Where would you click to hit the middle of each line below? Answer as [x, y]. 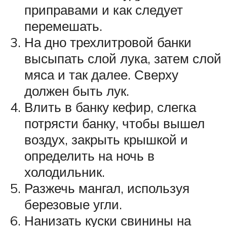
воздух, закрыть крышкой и [106, 139]
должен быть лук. [77, 90]
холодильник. [65, 172]
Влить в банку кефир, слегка [110, 107]
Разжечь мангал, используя [107, 188]
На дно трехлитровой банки [108, 42]
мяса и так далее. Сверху [101, 74]
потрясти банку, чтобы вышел [115, 123]
